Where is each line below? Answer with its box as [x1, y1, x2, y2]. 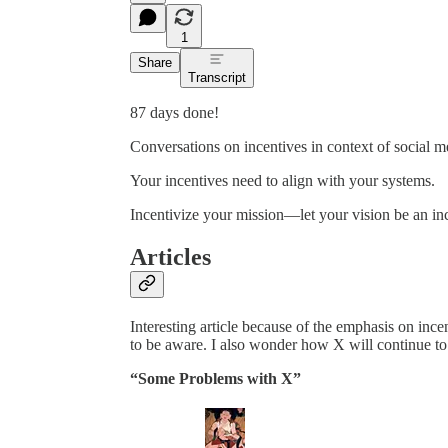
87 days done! [130, 103, 219, 121]
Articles [130, 243, 211, 270]
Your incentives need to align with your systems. [130, 171, 435, 189]
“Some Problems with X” [130, 369, 301, 387]
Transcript [188, 69, 246, 85]
